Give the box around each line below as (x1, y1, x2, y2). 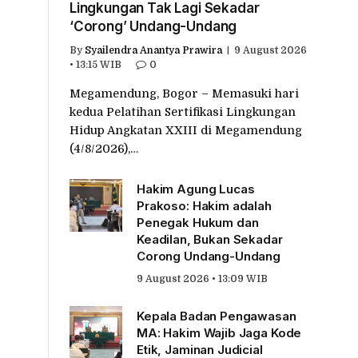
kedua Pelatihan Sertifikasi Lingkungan (70, 105, 296, 118)
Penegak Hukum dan (137, 214, 259, 230)
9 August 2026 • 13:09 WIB (137, 272, 268, 284)
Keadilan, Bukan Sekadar (137, 231, 283, 247)
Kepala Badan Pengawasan (137, 308, 296, 324)
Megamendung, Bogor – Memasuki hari (70, 86, 299, 100)
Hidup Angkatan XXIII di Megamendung (70, 123, 302, 137)
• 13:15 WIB (70, 58, 121, 70)
